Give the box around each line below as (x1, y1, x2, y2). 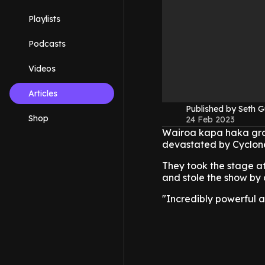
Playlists (28, 14, 60, 24)
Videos (28, 63, 56, 74)
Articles (28, 88, 57, 99)
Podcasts (28, 38, 66, 49)
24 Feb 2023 (186, 114, 235, 125)
